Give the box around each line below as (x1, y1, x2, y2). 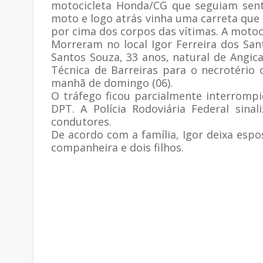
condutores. (51, 114, 112, 129)
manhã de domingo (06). (51, 76, 173, 90)
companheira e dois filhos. (51, 140, 184, 154)
